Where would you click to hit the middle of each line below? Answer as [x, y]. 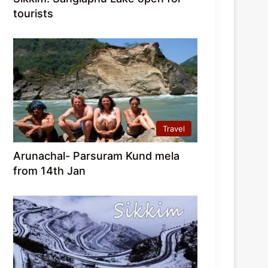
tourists [33, 14]
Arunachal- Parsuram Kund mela [97, 156]
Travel [174, 129]
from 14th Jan [50, 171]
